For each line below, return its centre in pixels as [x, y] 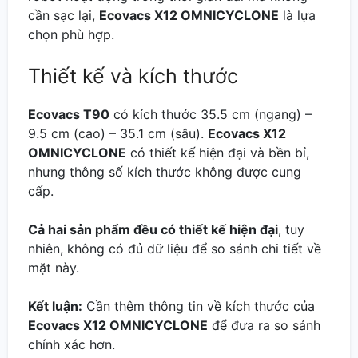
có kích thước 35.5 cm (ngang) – [211, 114]
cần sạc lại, [64, 15]
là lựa [297, 15]
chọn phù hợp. [71, 34]
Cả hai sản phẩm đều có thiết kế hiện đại [153, 229]
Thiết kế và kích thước [133, 76]
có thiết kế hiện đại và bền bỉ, [218, 152]
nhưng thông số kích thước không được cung [165, 171]
